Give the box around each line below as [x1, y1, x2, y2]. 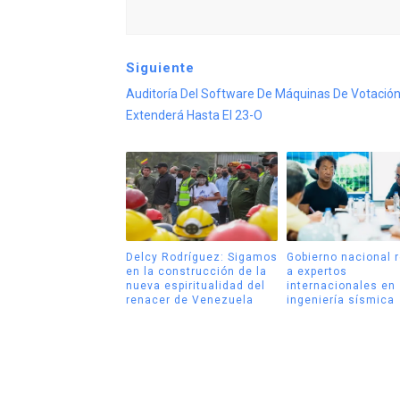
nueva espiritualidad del [125, 279, 265, 292]
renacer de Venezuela [125, 293, 254, 306]
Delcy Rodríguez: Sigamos [125, 250, 278, 263]
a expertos [287, 264, 347, 278]
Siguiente [125, 60, 195, 77]
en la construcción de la [125, 264, 267, 278]
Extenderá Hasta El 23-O [125, 108, 262, 123]
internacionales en [287, 279, 396, 292]
